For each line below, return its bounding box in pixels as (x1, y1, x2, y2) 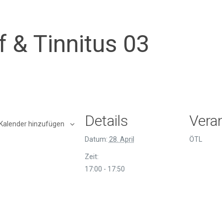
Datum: (84, 135, 108, 143)
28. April (109, 135, 134, 143)
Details (84, 112, 128, 129)
